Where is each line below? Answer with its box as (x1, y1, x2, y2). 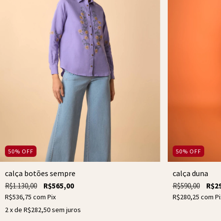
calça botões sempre (5, 168, 75, 178)
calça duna (172, 168, 208, 178)
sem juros (52, 205, 81, 214)
